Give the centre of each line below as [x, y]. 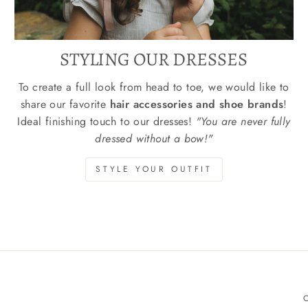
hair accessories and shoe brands [197, 104]
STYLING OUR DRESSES [154, 59]
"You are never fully [243, 122]
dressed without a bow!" [154, 139]
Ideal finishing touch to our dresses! [107, 122]
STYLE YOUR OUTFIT [154, 169]
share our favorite [65, 104]
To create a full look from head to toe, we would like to [154, 87]
